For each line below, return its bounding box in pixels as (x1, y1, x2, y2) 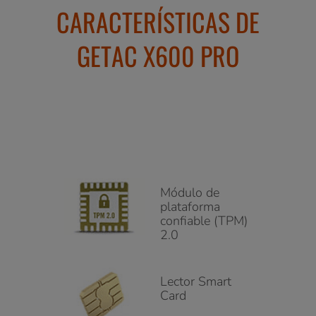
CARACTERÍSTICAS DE (56, 3, 260, 41)
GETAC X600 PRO (77, 37, 239, 75)
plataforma (160, 198, 220, 216)
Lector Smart (160, 273, 231, 291)
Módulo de (160, 184, 219, 202)
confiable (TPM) (160, 212, 248, 230)
